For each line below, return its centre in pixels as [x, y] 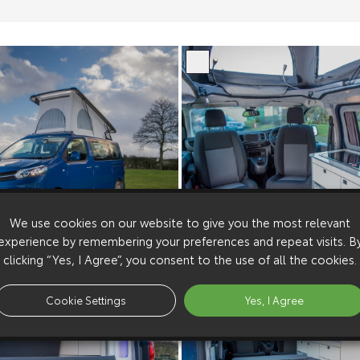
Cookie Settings [86, 299]
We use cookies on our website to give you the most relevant [180, 221]
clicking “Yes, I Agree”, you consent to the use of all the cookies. [180, 258]
